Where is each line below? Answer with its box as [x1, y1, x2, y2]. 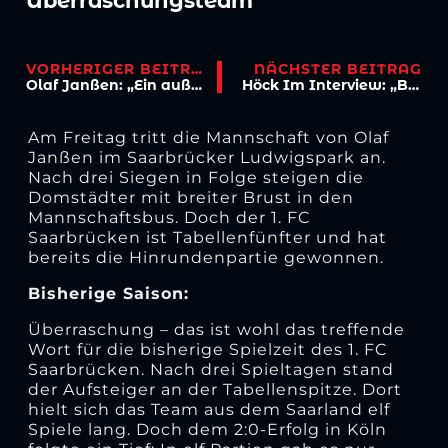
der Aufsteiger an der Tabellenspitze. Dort [27, 379, 402, 399]
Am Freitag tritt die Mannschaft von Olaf [27, 127, 389, 147]
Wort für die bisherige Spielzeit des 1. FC [27, 339, 387, 359]
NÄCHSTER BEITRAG [253, 60, 422, 79]
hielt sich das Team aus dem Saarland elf [27, 399, 390, 419]
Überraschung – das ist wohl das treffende [27, 319, 405, 339]
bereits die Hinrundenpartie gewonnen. [27, 247, 384, 267]
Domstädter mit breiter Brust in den [27, 187, 354, 207]
